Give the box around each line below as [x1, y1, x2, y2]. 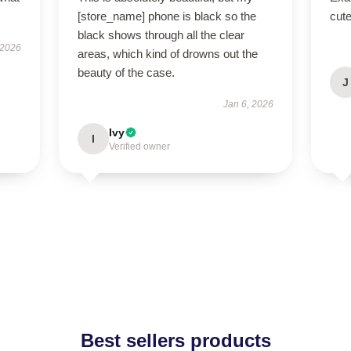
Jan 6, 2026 [223, 99, 274, 110]
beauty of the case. [77, 66, 175, 79]
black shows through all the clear [77, 28, 244, 42]
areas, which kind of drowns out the [77, 47, 258, 60]
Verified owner [108, 141, 170, 152]
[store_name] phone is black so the [77, 9, 256, 23]
